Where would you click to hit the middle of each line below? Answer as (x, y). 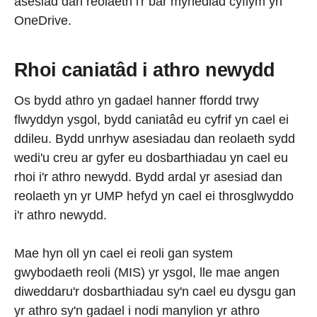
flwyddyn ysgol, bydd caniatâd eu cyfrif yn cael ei (151, 119)
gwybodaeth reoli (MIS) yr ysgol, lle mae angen (147, 272)
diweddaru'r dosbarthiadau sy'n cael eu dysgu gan (155, 291)
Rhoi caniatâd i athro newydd (145, 70)
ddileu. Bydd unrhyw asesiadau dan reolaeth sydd (155, 138)
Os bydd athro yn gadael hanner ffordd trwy (137, 100)
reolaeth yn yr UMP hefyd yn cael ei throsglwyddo (154, 196)
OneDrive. (43, 21)
